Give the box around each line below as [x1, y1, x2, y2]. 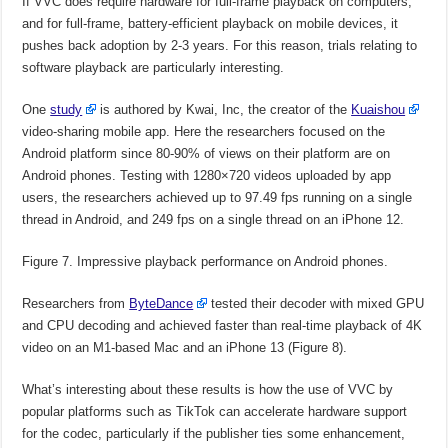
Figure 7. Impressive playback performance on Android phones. [22, 253, 389, 269]
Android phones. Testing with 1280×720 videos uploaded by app [22, 167, 392, 183]
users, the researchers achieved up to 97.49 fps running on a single [22, 189, 413, 205]
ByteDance [129, 295, 194, 311]
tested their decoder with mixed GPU [207, 295, 425, 311]
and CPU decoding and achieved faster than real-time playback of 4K [22, 317, 423, 333]
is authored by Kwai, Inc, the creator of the [96, 101, 352, 117]
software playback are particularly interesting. [22, 59, 285, 75]
